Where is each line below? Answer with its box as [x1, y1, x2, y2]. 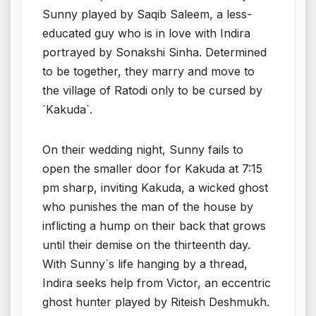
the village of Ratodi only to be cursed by [42, 83, 262, 97]
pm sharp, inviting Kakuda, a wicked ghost [42, 180, 268, 195]
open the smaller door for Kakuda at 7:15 [42, 161, 262, 176]
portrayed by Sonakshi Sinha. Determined [42, 44, 267, 59]
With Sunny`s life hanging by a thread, [42, 256, 248, 271]
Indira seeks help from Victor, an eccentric [42, 275, 271, 290]
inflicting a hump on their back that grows [42, 218, 266, 233]
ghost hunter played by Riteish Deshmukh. [42, 294, 269, 309]
